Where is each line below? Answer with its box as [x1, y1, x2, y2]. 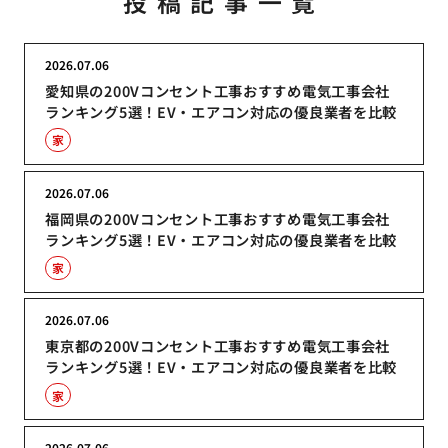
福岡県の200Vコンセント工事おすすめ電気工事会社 [45, 207, 391, 229]
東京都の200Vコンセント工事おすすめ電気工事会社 [45, 335, 391, 357]
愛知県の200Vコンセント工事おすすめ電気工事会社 [45, 79, 391, 101]
